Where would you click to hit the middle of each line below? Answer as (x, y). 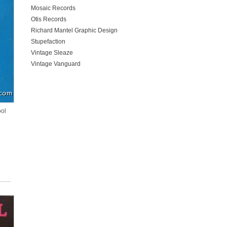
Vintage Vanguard (56, 64)
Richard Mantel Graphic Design (74, 30)
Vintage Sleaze (52, 52)
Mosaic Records (53, 8)
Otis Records (49, 19)
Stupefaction (48, 41)
